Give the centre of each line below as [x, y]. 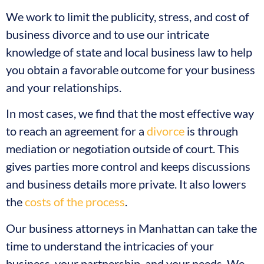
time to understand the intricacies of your [110, 245]
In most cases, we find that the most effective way [130, 113]
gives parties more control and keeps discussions [128, 166]
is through [211, 131]
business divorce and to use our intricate [108, 34]
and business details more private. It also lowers [126, 184]
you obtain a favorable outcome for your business [131, 69]
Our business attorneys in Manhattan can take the [131, 228]
